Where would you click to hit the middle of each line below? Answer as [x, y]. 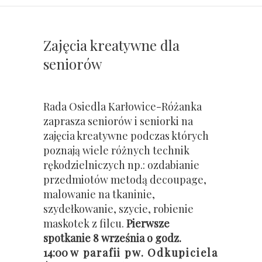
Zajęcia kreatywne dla [111, 45]
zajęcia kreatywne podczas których [126, 135]
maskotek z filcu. [85, 223]
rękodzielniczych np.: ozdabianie [121, 165]
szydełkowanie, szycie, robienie [118, 208]
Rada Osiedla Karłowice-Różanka [123, 106]
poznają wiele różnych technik [116, 150]
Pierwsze [148, 223]
